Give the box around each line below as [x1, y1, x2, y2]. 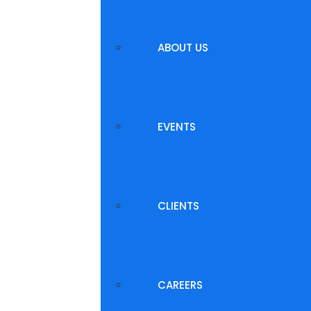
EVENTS [158, 119, 196, 134]
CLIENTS [158, 199, 199, 213]
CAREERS [158, 278, 203, 292]
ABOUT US [158, 40, 208, 55]
